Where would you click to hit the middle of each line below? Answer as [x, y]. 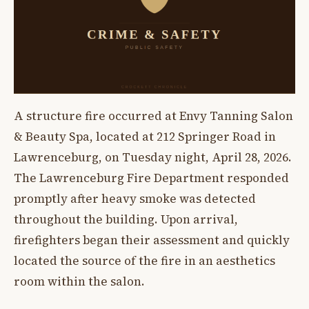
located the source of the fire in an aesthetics [144, 261]
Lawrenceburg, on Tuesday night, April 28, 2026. [153, 158]
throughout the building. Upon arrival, [126, 220]
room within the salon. [79, 282]
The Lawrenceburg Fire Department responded [151, 178]
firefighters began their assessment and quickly [152, 240]
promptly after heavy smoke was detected [135, 199]
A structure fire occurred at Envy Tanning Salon [153, 116]
